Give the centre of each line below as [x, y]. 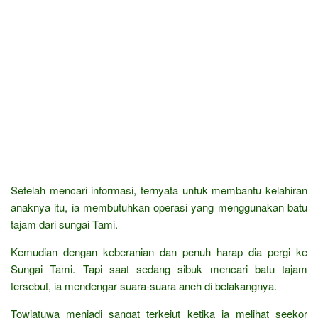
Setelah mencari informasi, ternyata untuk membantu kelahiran [159, 190]
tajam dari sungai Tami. [64, 224]
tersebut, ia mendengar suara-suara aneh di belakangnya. [144, 285]
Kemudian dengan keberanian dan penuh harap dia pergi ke [159, 251]
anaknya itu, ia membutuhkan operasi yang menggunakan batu [159, 207]
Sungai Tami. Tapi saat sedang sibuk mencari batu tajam [159, 268]
